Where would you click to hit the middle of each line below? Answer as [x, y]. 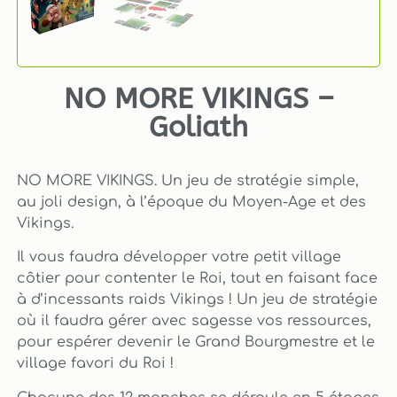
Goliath [198, 127]
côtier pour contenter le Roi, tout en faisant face [197, 279]
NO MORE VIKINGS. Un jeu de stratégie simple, [187, 181]
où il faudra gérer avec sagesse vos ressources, [194, 321]
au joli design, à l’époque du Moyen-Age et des [191, 202]
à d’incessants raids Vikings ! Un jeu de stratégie [197, 300]
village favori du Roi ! [95, 364]
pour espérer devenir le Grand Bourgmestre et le [195, 343]
